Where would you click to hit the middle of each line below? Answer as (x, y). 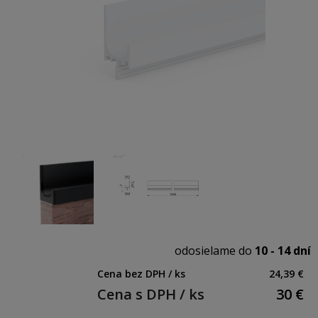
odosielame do (215, 251)
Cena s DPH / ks (151, 294)
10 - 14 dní (283, 251)
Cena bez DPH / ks (141, 274)
